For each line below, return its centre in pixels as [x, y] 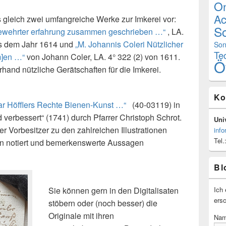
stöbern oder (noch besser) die [103, 203]
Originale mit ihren [81, 216]
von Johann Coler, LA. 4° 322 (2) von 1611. [102, 57]
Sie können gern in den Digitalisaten [114, 191]
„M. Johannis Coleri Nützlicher [129, 44]
